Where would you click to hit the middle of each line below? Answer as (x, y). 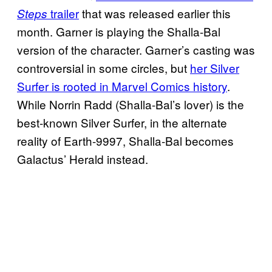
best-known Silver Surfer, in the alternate (122, 123)
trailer (63, 13)
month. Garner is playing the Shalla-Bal (119, 32)
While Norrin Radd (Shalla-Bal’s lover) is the (131, 104)
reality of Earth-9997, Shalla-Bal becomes (125, 141)
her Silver (215, 68)
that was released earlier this (155, 13)
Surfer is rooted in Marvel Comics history (122, 86)
